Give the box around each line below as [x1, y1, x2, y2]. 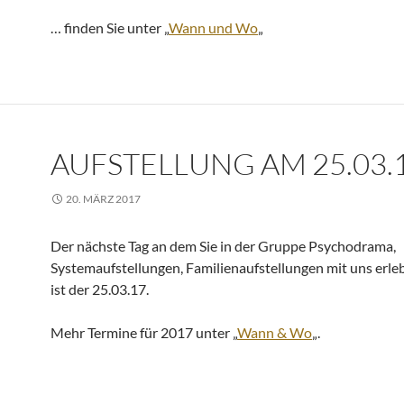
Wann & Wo [237, 324, 312, 341]
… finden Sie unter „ [50, 19, 169, 36]
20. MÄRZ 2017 [66, 192, 141, 206]
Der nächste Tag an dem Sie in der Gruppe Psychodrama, [50, 237, 396, 254]
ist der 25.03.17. [50, 280, 149, 298]
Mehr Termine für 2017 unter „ [50, 324, 237, 341]
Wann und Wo [169, 19, 258, 36]
